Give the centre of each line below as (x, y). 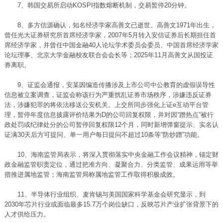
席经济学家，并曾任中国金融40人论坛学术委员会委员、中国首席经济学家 (111, 45)
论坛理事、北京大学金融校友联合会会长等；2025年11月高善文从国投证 (109, 55)
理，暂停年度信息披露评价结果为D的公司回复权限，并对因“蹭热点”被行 (109, 115)
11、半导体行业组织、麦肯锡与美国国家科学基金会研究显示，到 (105, 194)
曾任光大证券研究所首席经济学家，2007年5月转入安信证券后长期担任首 (110, 35)
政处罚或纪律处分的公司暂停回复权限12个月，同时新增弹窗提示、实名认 (111, 125)
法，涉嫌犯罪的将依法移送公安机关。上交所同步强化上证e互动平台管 (106, 105)
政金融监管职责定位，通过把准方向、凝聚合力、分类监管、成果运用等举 (111, 165)
